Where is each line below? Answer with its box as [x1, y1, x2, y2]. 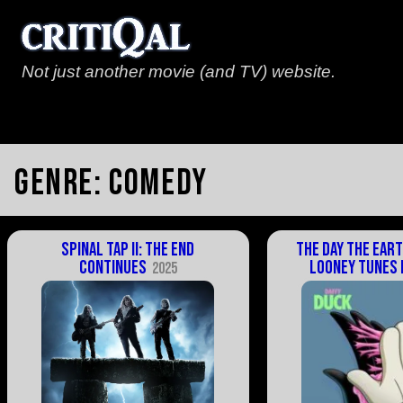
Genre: [14, 162, 110, 206]
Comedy [109, 162, 208, 206]
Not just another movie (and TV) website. [22, 62, 336, 81]
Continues [78, 255, 147, 279]
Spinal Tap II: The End [61, 237, 195, 261]
